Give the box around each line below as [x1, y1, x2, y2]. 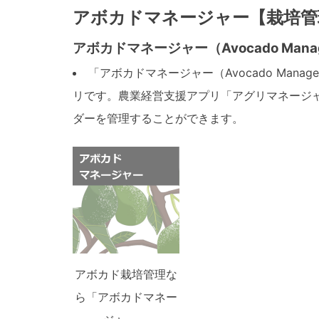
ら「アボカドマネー [75, 289, 177, 304]
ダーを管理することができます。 [73, 110, 244, 125]
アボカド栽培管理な [75, 266, 177, 281]
